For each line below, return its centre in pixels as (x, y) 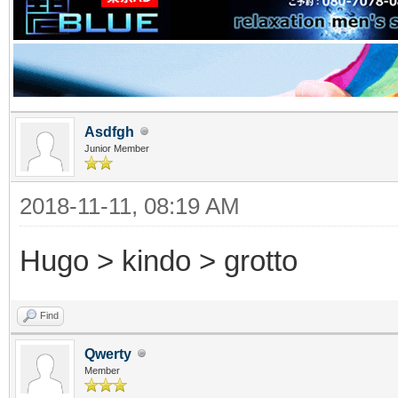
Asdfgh (109, 131)
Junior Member (117, 148)
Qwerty (108, 354)
